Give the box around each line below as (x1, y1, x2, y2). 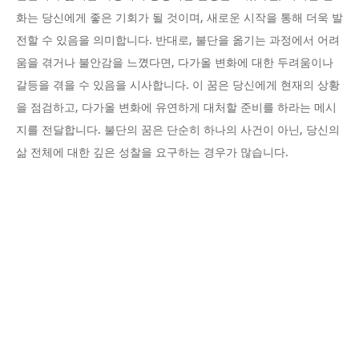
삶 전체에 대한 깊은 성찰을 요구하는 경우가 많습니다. (16, 146, 288, 159)
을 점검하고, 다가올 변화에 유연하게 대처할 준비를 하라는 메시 (16, 101, 337, 115)
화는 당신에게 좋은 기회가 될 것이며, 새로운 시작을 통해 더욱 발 (16, 11, 343, 25)
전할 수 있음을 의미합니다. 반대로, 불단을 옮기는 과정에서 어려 (16, 34, 340, 47)
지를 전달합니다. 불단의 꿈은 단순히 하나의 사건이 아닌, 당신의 (16, 123, 340, 137)
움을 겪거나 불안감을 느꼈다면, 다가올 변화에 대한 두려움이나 (16, 56, 333, 70)
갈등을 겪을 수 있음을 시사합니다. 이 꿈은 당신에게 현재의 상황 (16, 79, 340, 92)
